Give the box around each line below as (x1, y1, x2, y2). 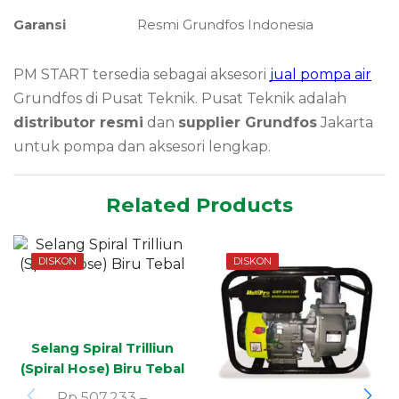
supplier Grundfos (178, 114, 317, 132)
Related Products (106, 191, 293, 217)
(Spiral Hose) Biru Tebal (20, 361, 184, 378)
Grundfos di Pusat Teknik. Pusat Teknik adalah (13, 90, 346, 108)
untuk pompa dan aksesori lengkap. (13, 138, 271, 156)
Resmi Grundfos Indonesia (136, 17, 313, 34)
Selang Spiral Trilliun (30, 340, 174, 357)
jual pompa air (270, 66, 371, 84)
